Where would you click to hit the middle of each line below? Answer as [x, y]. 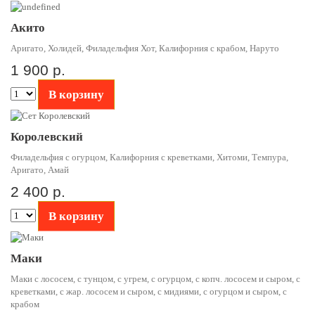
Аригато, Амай [40, 170]
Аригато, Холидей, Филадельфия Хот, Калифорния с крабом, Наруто [145, 49]
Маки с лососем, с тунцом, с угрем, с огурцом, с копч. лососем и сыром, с [155, 279]
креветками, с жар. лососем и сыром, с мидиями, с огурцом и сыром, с [149, 292]
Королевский [47, 137]
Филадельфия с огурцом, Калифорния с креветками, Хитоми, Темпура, [149, 157]
